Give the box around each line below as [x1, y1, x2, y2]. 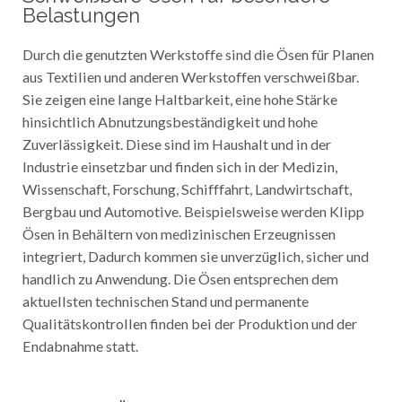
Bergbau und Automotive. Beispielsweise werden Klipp [22, 201, 364, 219]
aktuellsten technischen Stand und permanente [22, 291, 309, 309]
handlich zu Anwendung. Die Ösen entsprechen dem [22, 268, 338, 286]
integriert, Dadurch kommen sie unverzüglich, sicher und [22, 246, 369, 264]
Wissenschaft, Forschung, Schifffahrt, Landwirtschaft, [22, 179, 352, 197]
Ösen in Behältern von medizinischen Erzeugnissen [22, 223, 336, 241]
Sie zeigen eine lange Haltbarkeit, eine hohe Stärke [22, 89, 337, 107]
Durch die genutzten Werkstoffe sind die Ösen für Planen [22, 44, 374, 62]
